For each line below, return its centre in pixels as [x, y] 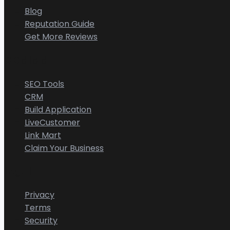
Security [41, 221]
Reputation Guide [60, 24]
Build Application [58, 109]
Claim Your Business [64, 148]
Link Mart [43, 135]
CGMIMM [26, 61]
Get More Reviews [61, 37]
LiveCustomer [52, 122]
